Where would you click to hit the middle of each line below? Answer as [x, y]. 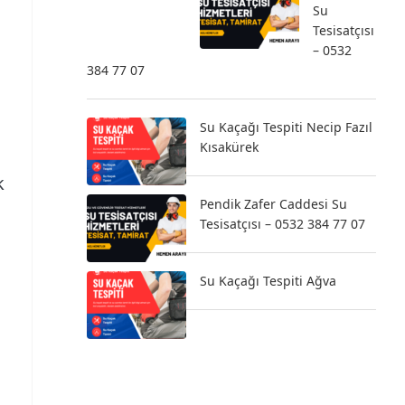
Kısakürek [229, 147]
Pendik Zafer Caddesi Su [273, 204]
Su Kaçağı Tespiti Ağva [268, 281]
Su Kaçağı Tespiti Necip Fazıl [286, 127]
